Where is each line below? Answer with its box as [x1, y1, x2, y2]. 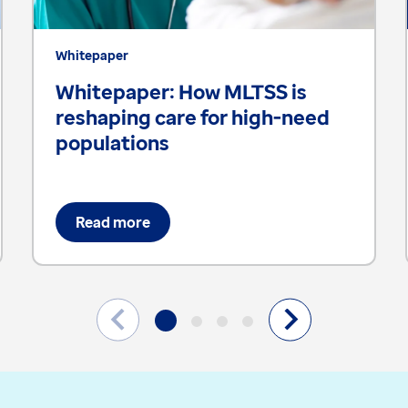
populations [55, 127, 169, 156]
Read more [75, 211, 150, 232]
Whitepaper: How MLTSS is [55, 76, 307, 105]
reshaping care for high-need [55, 102, 330, 130]
